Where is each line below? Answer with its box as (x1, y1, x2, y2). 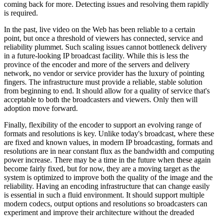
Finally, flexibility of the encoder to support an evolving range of (4, 120, 201, 129)
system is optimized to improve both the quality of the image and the (4, 173, 213, 182)
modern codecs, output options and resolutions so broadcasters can (4, 199, 207, 208)
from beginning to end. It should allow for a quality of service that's (4, 86, 210, 95)
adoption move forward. (4, 104, 78, 112)
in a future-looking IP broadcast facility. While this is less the (4, 51, 189, 60)
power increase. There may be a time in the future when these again (4, 155, 211, 164)
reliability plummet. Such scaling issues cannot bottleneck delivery (4, 42, 207, 51)
